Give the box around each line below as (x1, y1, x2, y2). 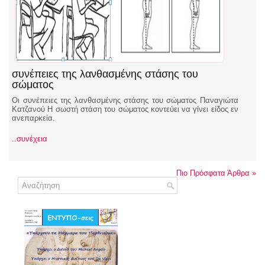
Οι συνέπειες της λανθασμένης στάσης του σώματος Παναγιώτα (12, 96, 238, 105)
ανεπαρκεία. (12, 114, 55, 122)
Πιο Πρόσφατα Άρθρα (176, 169, 252, 177)
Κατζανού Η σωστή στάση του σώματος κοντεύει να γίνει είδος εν (12, 105, 238, 114)
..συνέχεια (12, 134, 47, 143)
